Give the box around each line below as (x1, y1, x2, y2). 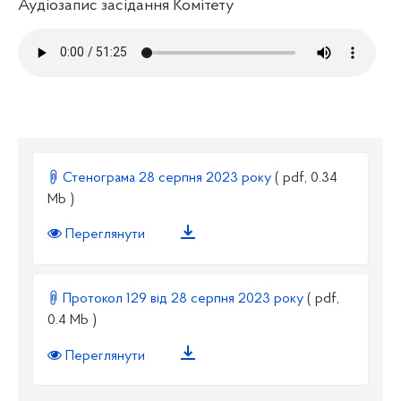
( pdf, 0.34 (275, 170, 337, 185)
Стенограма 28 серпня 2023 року (59, 170, 275, 185)
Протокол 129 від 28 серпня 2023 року (59, 292, 307, 307)
